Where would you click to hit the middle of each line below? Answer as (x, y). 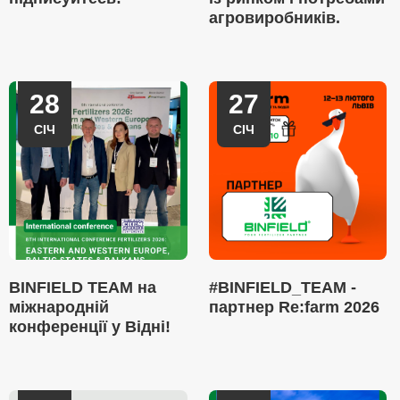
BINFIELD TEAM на (83, 287)
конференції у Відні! (90, 327)
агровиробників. (274, 18)
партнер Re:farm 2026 (294, 307)
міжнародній (59, 307)
